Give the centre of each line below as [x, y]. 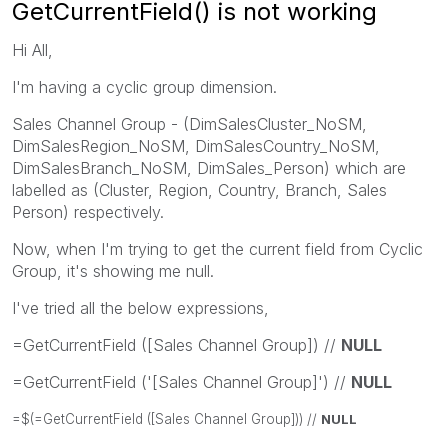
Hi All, [32, 49]
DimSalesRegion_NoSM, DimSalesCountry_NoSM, [196, 145]
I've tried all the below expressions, [140, 307]
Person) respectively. [88, 211]
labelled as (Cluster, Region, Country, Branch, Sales [199, 189]
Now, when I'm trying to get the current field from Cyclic [217, 248]
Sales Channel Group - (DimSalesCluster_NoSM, [189, 123]
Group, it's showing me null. [113, 270]
